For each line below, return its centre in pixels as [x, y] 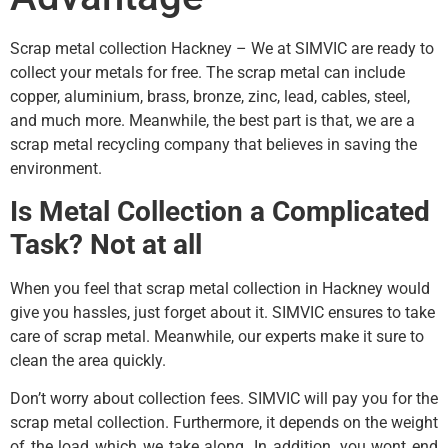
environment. [56, 168]
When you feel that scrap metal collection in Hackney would [220, 288]
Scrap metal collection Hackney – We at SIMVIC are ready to [222, 48]
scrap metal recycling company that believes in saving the [213, 144]
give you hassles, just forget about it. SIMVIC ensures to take [222, 312]
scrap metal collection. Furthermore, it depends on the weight [224, 423]
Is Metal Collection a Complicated [220, 211]
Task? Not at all [106, 244]
